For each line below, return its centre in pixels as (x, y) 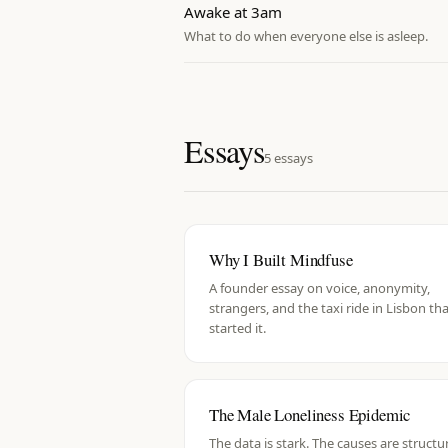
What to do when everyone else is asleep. (306, 36)
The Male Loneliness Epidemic (310, 414)
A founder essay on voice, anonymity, (319, 288)
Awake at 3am (233, 12)
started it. (237, 328)
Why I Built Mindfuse (281, 259)
